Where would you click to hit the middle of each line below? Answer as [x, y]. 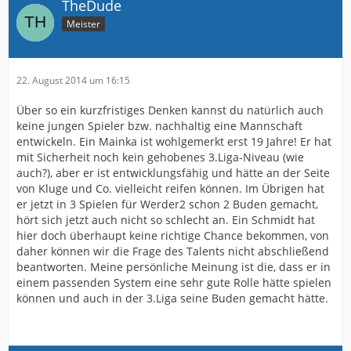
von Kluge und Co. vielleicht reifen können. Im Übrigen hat [170, 188]
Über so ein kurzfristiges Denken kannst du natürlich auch [170, 110]
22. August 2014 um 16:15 [73, 80]
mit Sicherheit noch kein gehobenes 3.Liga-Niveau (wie [160, 157]
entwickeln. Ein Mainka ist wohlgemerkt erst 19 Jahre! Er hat [174, 141]
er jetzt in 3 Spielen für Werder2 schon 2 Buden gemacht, [167, 204]
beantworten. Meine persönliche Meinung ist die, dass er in [174, 266]
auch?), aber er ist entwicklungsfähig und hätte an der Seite [173, 172]
